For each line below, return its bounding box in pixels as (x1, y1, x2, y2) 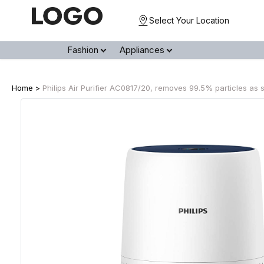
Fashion (67, 44, 98, 55)
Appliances (120, 44, 164, 55)
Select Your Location (149, 15, 229, 25)
